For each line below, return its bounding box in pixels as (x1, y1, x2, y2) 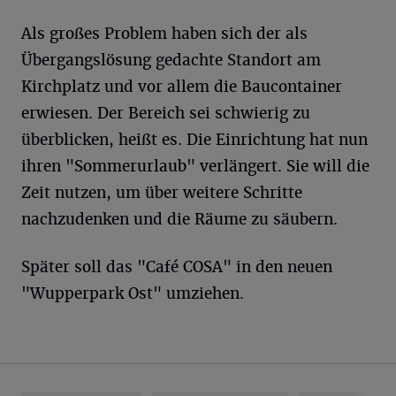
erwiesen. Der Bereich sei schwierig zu (21, 103, 310, 124)
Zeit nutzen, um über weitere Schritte (21, 183, 302, 203)
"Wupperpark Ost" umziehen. (21, 284, 244, 304)
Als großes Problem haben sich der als (21, 24, 308, 44)
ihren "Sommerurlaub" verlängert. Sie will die (21, 156, 369, 177)
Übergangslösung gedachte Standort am (21, 50, 321, 71)
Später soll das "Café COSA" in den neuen (21, 257, 332, 278)
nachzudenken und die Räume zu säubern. (21, 209, 338, 230)
